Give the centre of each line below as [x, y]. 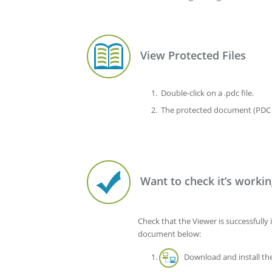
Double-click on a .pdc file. [206, 93]
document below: [169, 233]
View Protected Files [189, 55]
